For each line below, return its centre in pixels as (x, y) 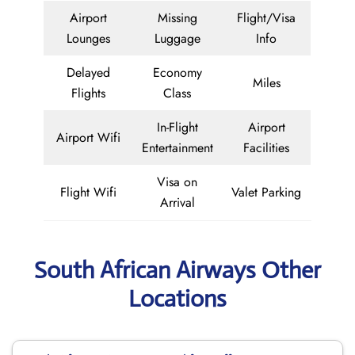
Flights (88, 93)
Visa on (177, 182)
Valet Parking (266, 192)
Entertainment (177, 148)
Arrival (177, 202)
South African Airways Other (177, 270)
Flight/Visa (266, 18)
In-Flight (177, 127)
